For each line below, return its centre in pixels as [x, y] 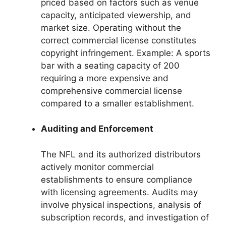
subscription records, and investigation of [125, 217]
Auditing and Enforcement [97, 129]
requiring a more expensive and [105, 78]
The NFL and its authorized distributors [121, 154]
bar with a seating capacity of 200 [110, 65]
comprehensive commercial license [111, 91]
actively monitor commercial [97, 167]
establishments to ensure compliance [117, 179]
